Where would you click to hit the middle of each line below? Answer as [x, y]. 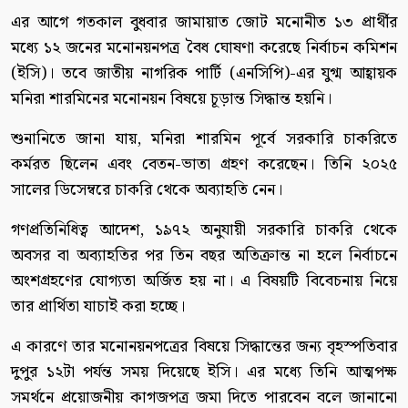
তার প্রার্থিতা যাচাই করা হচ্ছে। [98, 306]
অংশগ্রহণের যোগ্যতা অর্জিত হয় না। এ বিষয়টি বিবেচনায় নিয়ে [204, 280]
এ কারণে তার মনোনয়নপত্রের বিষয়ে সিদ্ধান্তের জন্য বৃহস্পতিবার [204, 346]
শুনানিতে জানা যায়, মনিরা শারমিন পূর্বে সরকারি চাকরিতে [204, 138]
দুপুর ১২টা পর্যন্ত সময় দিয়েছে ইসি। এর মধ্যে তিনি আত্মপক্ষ [204, 372]
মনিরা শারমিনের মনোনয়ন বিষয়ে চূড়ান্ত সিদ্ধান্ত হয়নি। [171, 98]
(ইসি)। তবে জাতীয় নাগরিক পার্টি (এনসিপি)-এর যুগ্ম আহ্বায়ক [204, 73]
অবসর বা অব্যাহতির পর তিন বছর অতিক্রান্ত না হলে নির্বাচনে [204, 255]
